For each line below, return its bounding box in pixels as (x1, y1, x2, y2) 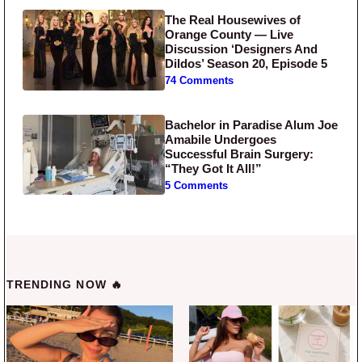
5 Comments (165, 179, 229, 192)
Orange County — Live (165, 27, 294, 42)
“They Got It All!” (165, 161, 263, 175)
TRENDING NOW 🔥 (6, 278, 123, 292)
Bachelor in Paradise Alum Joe (165, 117, 339, 132)
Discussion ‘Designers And (165, 42, 318, 57)
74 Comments (165, 75, 234, 87)
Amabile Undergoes (165, 132, 277, 146)
